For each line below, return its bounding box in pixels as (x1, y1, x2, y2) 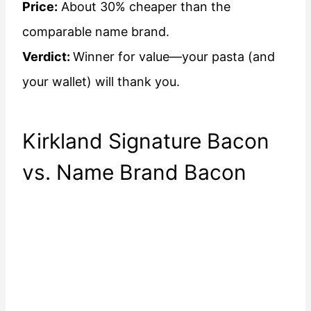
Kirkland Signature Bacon (22, 128, 269, 154)
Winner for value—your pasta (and (73, 49, 275, 65)
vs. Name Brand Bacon (22, 160, 246, 185)
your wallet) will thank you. (22, 74, 180, 90)
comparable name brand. (22, 24, 169, 40)
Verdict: (22, 49, 73, 65)
